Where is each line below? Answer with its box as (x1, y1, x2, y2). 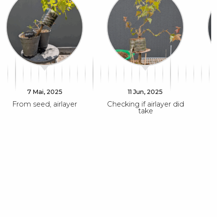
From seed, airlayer (12, 100, 77, 108)
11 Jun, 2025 (128, 88, 163, 95)
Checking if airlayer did (107, 100, 184, 108)
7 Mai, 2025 (27, 88, 62, 95)
